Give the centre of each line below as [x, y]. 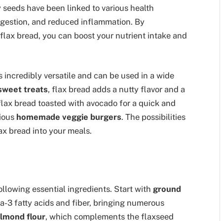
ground [167, 189]
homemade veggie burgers [69, 117]
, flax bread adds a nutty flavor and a [116, 90]
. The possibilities [153, 117]
